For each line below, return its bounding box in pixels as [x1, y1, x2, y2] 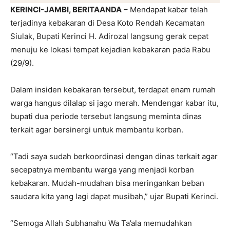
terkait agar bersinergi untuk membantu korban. [10, 124, 183, 135]
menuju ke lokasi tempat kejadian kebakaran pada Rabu [10, 44, 210, 54]
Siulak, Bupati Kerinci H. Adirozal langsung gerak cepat [10, 31, 208, 41]
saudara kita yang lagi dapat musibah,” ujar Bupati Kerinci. [10, 191, 218, 201]
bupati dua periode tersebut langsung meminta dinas [10, 111, 202, 121]
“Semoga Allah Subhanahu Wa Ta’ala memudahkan [10, 218, 192, 228]
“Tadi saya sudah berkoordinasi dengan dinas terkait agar [10, 151, 218, 161]
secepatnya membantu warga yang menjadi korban [10, 164, 194, 175]
